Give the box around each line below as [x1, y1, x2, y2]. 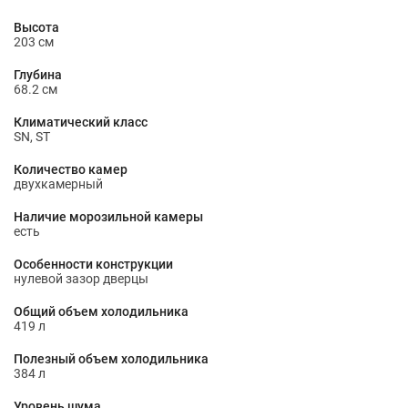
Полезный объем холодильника [14, 352, 209, 366]
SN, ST [14, 129, 50, 144]
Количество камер [14, 162, 127, 177]
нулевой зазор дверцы [14, 271, 148, 286]
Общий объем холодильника [14, 304, 189, 319]
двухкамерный [14, 177, 103, 191]
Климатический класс [14, 115, 148, 129]
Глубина [14, 67, 62, 82]
